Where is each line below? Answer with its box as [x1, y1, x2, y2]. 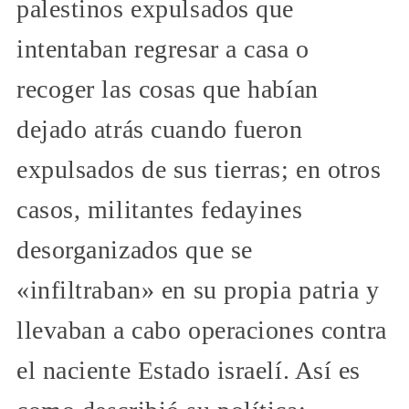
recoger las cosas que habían [16, 74, 319, 103]
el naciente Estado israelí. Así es [16, 355, 362, 384]
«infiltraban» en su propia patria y [16, 275, 380, 304]
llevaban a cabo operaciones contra [16, 315, 388, 344]
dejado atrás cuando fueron [16, 114, 303, 143]
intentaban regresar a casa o [16, 34, 309, 63]
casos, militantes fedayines [16, 194, 303, 224]
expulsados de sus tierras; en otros [16, 154, 382, 184]
